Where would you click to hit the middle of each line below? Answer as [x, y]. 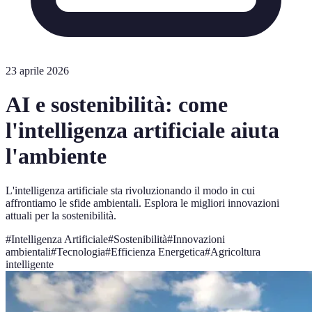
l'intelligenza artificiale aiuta [142, 131]
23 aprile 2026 [37, 71]
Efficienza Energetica [158, 251]
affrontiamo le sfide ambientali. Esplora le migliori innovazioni [142, 203]
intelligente [30, 264]
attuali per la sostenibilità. [61, 215]
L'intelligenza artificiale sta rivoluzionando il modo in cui [130, 190]
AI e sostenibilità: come [117, 105]
